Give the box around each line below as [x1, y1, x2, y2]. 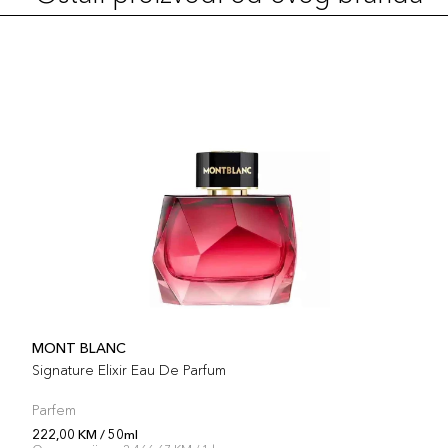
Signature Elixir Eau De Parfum [32, 361, 226, 379]
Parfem [32, 401, 76, 419]
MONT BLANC [32, 339, 126, 357]
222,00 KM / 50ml [32, 426, 138, 442]
